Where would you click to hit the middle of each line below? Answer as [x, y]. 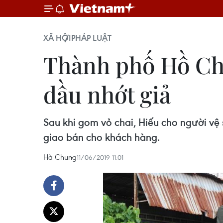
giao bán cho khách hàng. [102, 137]
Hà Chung [60, 157]
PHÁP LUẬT [91, 38]
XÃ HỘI [57, 38]
